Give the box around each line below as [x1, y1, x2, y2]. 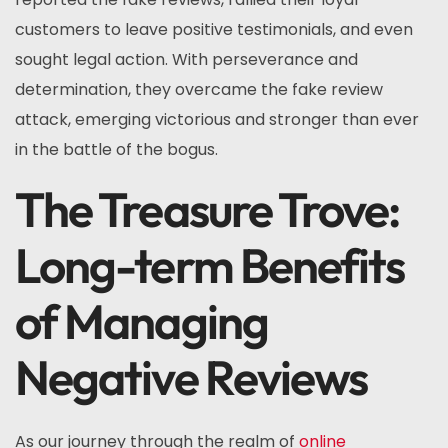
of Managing [15, 291, 268, 351]
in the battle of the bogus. [15, 138, 218, 161]
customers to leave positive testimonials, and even [15, 18, 413, 41]
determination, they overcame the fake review [15, 78, 383, 101]
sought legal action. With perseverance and [15, 48, 358, 71]
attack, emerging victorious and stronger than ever [15, 108, 419, 131]
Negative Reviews [15, 347, 368, 407]
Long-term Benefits [15, 235, 405, 295]
